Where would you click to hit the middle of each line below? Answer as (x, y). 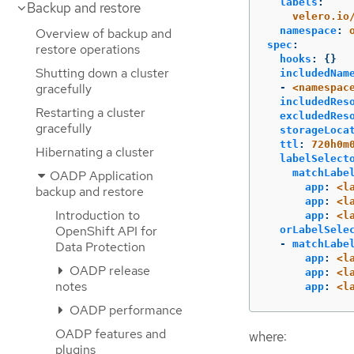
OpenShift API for (106, 231)
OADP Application (100, 176)
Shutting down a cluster (102, 73)
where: (268, 337)
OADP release (108, 271)
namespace (308, 31)
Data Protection (100, 247)
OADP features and (111, 334)
